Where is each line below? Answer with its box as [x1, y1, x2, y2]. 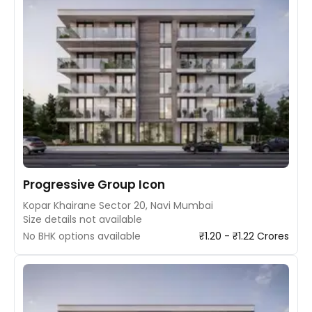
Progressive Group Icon [23, 176, 165, 193]
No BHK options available [23, 229, 141, 243]
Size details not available [23, 212, 142, 226]
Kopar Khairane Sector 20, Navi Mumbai [23, 198, 213, 212]
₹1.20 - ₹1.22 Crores [199, 229, 289, 243]
